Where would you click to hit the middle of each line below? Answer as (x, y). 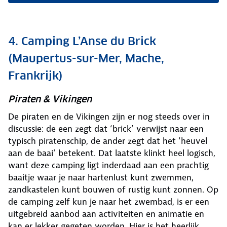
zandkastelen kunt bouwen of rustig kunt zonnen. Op (113, 190)
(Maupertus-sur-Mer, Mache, (86, 59)
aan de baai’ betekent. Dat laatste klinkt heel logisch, (112, 153)
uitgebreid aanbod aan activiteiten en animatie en (106, 214)
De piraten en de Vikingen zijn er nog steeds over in (109, 117)
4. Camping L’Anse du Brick (82, 41)
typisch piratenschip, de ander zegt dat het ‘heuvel (108, 141)
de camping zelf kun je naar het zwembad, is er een (109, 202)
